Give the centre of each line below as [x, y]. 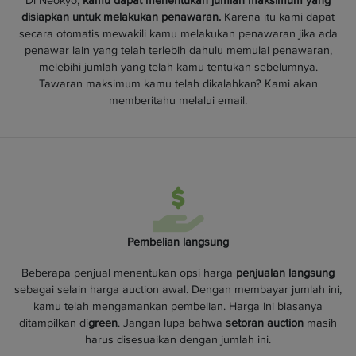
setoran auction [266, 323]
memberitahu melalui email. [178, 100]
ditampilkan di [54, 323]
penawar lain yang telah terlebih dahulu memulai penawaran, [178, 50]
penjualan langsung [285, 273]
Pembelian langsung [178, 242]
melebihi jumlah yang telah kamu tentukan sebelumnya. [178, 67]
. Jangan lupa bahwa [172, 323]
